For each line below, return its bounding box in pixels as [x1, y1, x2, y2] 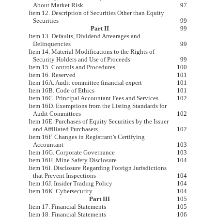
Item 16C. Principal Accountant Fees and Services [28, 94, 158, 102]
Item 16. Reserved [28, 71, 76, 79]
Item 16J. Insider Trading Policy [28, 180, 112, 187]
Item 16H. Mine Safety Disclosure [28, 156, 117, 164]
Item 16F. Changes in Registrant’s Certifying [28, 133, 145, 141]
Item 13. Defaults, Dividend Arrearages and [28, 32, 140, 40]
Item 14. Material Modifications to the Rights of [28, 48, 155, 56]
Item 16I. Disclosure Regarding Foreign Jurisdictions [28, 164, 167, 172]
